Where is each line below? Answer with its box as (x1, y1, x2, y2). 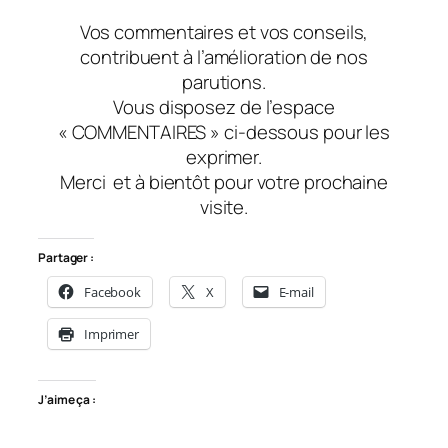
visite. (199, 193, 249, 220)
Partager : (38, 249, 94, 267)
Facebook (83, 283, 142, 302)
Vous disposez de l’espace (113, 93, 335, 120)
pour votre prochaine (214, 168, 388, 195)
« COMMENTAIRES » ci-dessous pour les (57, 118, 391, 145)
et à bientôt (109, 168, 214, 195)
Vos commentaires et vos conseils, (79, 18, 369, 45)
